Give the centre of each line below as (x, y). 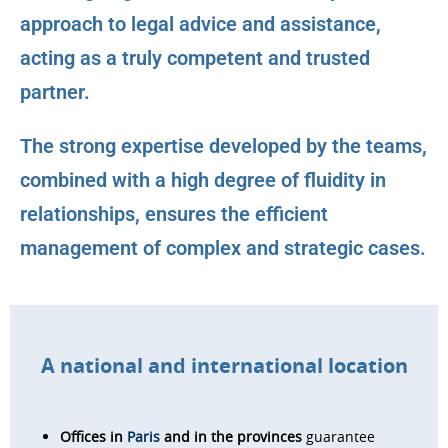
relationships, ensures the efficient (174, 214)
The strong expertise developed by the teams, (223, 146)
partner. (55, 92)
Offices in (93, 436)
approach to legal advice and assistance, (200, 24)
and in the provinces (231, 436)
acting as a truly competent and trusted (195, 58)
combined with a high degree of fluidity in (203, 180)
